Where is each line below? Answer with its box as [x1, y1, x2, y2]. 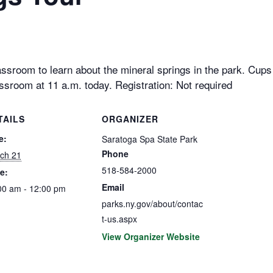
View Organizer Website [101, 230, 200, 243]
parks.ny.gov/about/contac [101, 197, 203, 210]
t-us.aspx [101, 213, 137, 225]
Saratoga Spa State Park [101, 133, 197, 146]
